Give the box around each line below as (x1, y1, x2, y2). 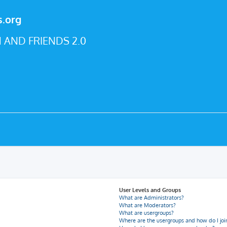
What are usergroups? (119, 209, 174, 216)
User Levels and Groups (119, 186, 181, 194)
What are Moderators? (119, 202, 176, 209)
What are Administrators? (119, 194, 184, 201)
